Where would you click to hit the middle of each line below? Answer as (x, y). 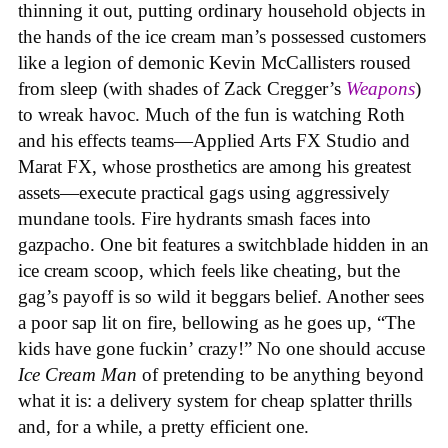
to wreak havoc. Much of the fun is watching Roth (211, 114)
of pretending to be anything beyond (280, 374)
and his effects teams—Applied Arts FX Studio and (214, 140)
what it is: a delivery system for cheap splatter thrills (215, 400)
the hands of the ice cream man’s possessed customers (222, 36)
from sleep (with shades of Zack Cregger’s (182, 88)
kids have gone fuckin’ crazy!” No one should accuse (221, 348)
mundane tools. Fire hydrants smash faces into (194, 218)
